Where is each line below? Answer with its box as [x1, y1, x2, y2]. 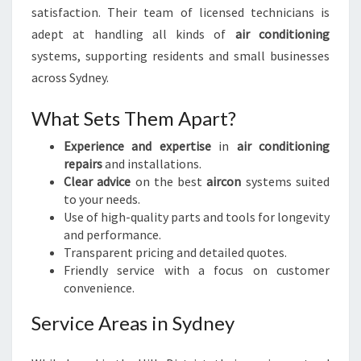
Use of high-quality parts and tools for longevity [64, 209, 330, 225]
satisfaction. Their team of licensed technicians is [31, 4, 330, 20]
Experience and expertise [64, 138, 211, 154]
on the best [131, 173, 207, 189]
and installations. [102, 156, 201, 172]
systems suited [241, 173, 330, 189]
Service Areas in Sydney [31, 311, 234, 334]
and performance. [64, 226, 161, 243]
